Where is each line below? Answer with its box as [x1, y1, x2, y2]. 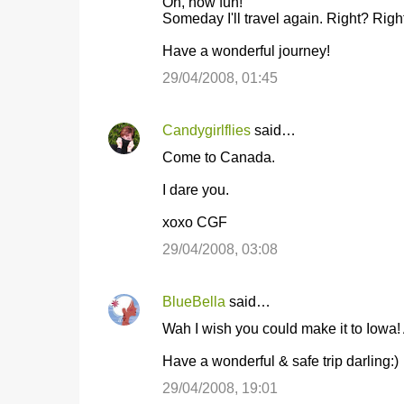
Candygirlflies [161, 123, 251, 138]
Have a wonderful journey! [161, 43, 330, 59]
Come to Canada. [161, 150, 275, 165]
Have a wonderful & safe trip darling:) [161, 353, 399, 369]
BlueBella [161, 294, 225, 309]
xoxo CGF [161, 215, 227, 230]
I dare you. [161, 182, 229, 197]
